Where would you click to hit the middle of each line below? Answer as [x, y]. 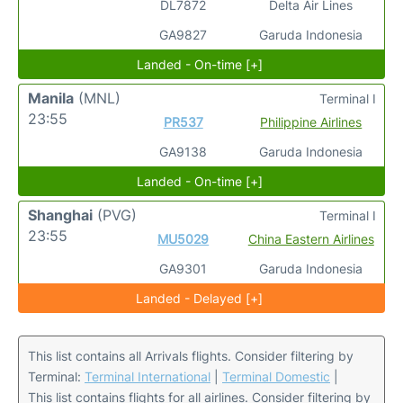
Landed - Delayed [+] [200, 298]
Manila [51, 98]
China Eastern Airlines [311, 239]
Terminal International [148, 376]
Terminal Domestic [276, 376]
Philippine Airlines [311, 122]
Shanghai [60, 215]
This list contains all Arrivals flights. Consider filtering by [191, 356]
